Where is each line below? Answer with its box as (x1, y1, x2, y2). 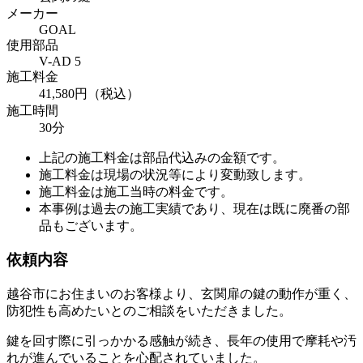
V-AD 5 (39, 53, 81, 68)
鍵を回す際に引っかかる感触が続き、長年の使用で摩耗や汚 (6, 334, 357, 348)
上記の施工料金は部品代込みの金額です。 (39, 150, 285, 164)
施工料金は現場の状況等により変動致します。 (39, 167, 311, 181)
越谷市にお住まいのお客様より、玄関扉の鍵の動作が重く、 (6, 287, 357, 301)
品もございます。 (39, 218, 143, 233)
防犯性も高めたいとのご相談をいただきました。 (6, 304, 292, 318)
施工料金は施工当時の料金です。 (39, 184, 233, 199)
